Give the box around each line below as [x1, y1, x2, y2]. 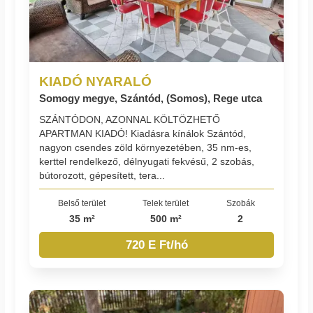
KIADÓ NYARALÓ [39, 73, 152, 89]
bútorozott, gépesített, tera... [39, 169, 166, 181]
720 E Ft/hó [125, 238, 188, 252]
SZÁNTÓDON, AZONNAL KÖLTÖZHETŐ [39, 113, 221, 125]
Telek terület [143, 198, 189, 208]
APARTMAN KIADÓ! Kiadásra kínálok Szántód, [39, 127, 247, 139]
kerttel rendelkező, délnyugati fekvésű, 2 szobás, [39, 155, 255, 167]
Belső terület [58, 198, 106, 208]
